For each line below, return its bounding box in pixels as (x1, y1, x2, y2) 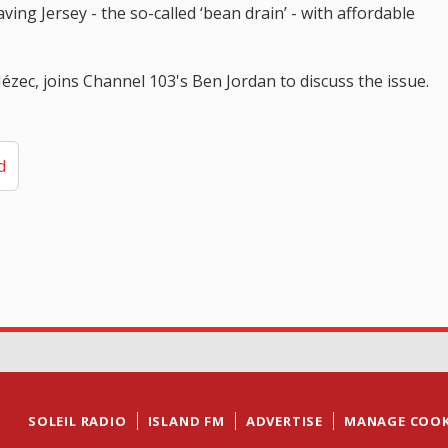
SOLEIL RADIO (27, 412, 127, 431)
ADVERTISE (245, 412, 323, 431)
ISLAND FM (147, 412, 225, 431)
